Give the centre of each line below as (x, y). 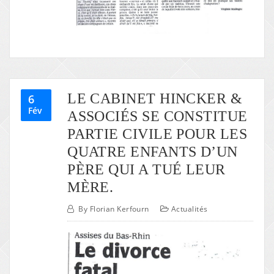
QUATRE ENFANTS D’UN (153, 152)
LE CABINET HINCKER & (155, 98)
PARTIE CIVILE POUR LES (157, 134)
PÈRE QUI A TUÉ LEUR (146, 169)
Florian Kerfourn (119, 209)
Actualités (190, 209)
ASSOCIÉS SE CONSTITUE (157, 116)
